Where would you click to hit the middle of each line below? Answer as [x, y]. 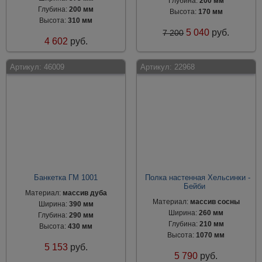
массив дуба [85, 193]
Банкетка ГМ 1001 [66, 177]
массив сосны [215, 202]
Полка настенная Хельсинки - [197, 177]
